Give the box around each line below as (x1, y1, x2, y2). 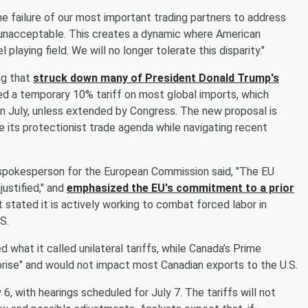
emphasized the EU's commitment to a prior (67, 181, 294, 195)
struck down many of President (33, 71, 199, 85)
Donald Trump (199, 71, 271, 85)
